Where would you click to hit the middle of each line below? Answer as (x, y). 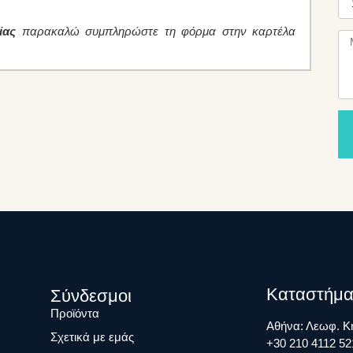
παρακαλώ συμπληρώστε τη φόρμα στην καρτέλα (156, 32)
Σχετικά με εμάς (93, 337)
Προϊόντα (75, 314)
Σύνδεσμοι (91, 296)
